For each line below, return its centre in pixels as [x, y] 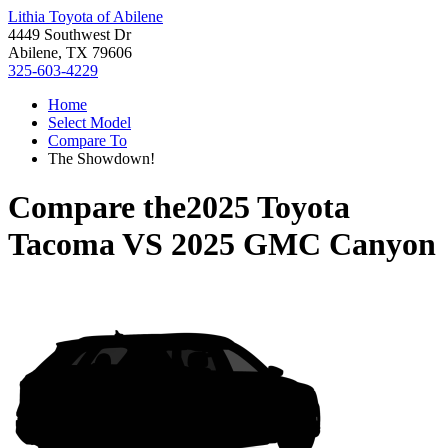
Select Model [89, 122]
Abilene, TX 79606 [70, 52]
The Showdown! [101, 158]
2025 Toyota [268, 207]
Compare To [87, 140]
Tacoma [61, 244]
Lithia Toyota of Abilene [85, 16]
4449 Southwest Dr [69, 34]
